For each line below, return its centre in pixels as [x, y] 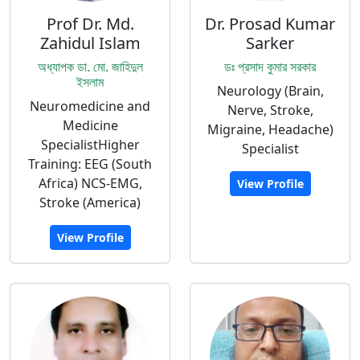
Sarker [270, 43]
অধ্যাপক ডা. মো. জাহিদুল [90, 67]
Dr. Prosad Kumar [270, 24]
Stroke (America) [90, 202]
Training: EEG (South [90, 164]
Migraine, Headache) [270, 129]
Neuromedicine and [90, 106]
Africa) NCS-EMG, [90, 183]
